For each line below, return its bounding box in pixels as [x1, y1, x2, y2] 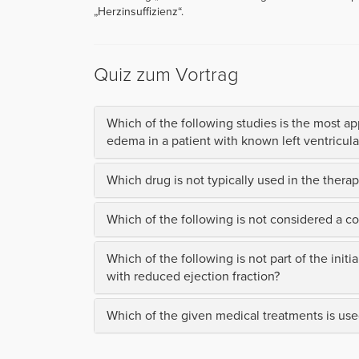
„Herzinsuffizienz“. [94, 4, 184, 18]
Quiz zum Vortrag [94, 63, 239, 87]
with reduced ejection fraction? [107, 268, 280, 284]
